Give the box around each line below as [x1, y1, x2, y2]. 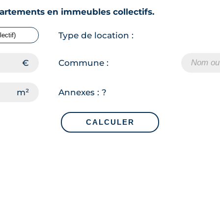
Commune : [58, 58, 109, 68]
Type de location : [58, 30, 134, 40]
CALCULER [85, 118, 135, 126]
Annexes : [58, 87, 102, 97]
